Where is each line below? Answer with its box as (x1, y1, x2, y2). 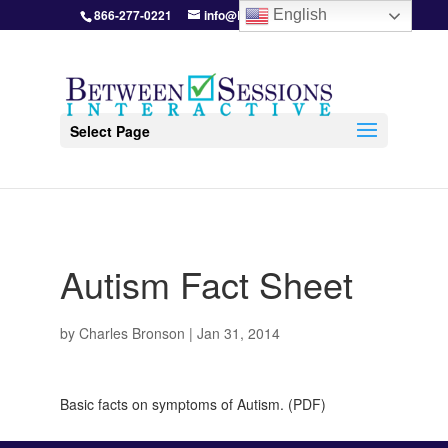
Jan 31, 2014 (196, 323, 280, 343)
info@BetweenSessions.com (203, 6, 368, 24)
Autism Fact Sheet (59, 258, 353, 309)
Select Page (69, 121, 150, 141)
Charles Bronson (78, 323, 185, 343)
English (269, 6, 328, 24)
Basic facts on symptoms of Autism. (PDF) (59, 394, 326, 414)
